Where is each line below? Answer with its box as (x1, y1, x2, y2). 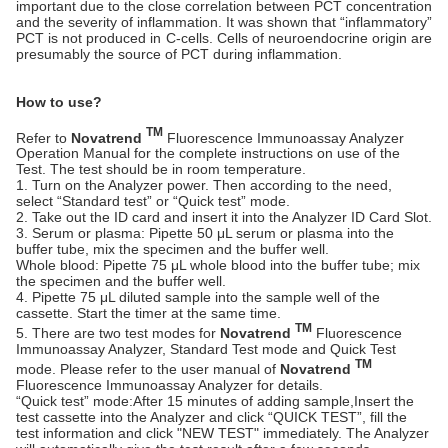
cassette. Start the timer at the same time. (16, 305, 281, 322)
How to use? (16, 93, 102, 110)
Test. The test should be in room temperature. (16, 161, 306, 178)
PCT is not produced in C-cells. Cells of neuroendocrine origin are (16, 29, 432, 46)
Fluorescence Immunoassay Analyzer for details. (16, 376, 323, 393)
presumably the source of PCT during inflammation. (16, 45, 342, 62)
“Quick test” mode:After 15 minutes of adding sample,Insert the (16, 392, 414, 409)
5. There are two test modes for (16, 324, 220, 341)
